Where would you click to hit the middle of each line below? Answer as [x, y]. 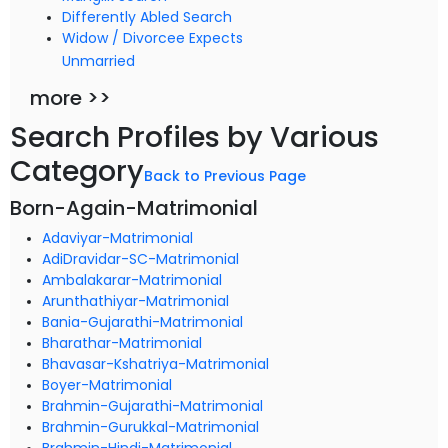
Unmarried [98, 59]
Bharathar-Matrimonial [122, 343]
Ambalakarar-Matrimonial [132, 280]
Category [77, 171]
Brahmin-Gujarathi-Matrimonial [152, 406]
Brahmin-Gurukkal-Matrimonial [150, 427]
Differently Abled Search [147, 17]
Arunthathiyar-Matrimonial [135, 301]
